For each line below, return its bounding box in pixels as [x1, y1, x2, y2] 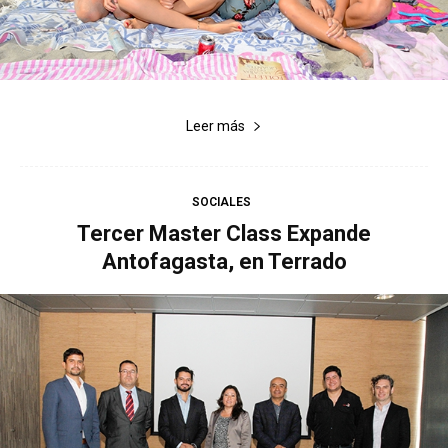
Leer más [186, 118, 245, 135]
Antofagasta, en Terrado [101, 249, 347, 275]
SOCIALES [192, 195, 251, 210]
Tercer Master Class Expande [77, 221, 371, 247]
